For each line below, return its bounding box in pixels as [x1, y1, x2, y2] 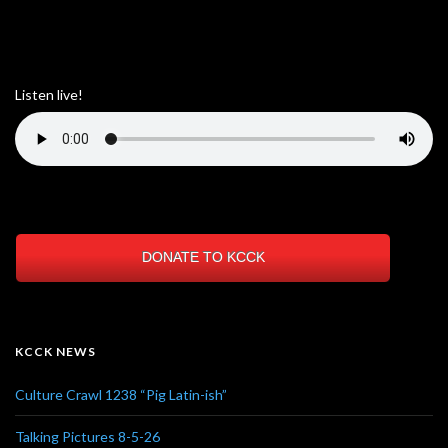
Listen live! [15, 85, 83, 103]
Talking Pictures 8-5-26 [15, 427, 160, 445]
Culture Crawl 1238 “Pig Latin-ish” [15, 385, 227, 403]
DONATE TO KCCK [141, 248, 265, 265]
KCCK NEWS [15, 343, 96, 359]
